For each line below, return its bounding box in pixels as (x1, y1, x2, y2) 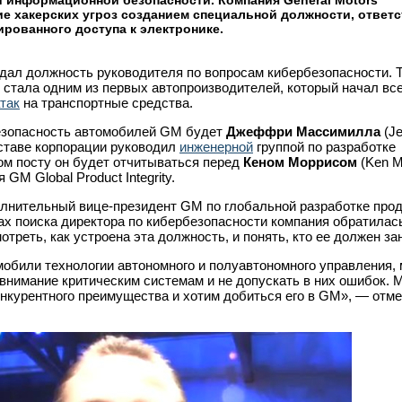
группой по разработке (253, 139, 396, 154)
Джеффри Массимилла (226, 124, 380, 139)
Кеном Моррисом (243, 154, 357, 170)
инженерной (179, 139, 253, 154)
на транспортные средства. (20, 95, 193, 110)
